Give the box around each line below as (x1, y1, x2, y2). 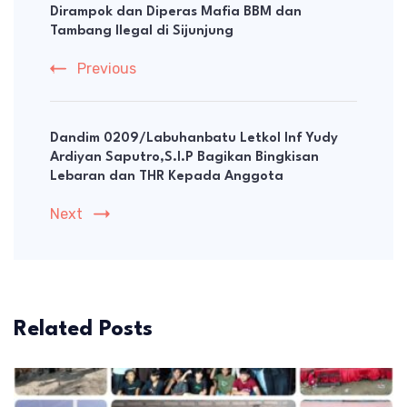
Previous (77, 60, 136, 78)
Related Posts (14, 319, 153, 342)
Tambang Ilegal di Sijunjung (50, 25, 233, 39)
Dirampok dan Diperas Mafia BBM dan (50, 5, 302, 20)
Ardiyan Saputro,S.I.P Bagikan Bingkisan (50, 151, 319, 165)
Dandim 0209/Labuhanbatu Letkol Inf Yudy (50, 132, 338, 146)
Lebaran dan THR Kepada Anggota (50, 170, 283, 184)
